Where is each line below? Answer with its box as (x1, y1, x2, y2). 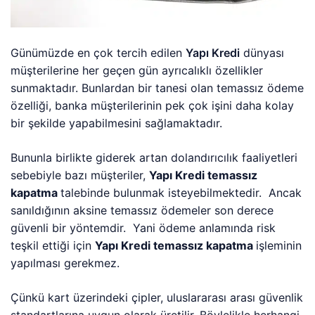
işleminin (256, 238, 302, 252)
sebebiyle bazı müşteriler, (11, 167, 150, 182)
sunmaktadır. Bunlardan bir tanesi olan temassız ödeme (11, 80, 304, 95)
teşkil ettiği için (11, 238, 96, 252)
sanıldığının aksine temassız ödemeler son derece (11, 202, 274, 217)
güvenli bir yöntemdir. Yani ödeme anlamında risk (11, 220, 276, 235)
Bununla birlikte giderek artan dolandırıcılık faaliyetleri (11, 150, 298, 165)
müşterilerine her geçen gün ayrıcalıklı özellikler (11, 63, 264, 77)
